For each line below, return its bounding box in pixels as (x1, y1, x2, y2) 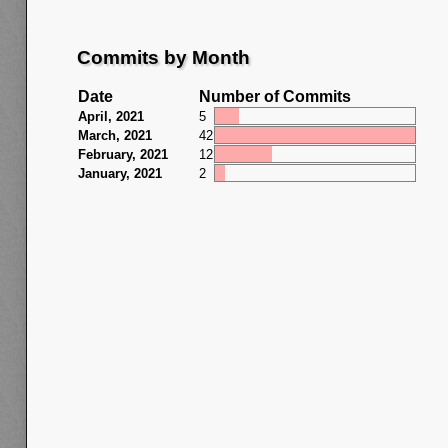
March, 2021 (78, 128, 152, 144)
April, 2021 (78, 109, 144, 125)
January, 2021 (78, 166, 162, 182)
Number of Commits (199, 88, 351, 106)
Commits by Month (77, 46, 250, 68)
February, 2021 (78, 147, 168, 163)
